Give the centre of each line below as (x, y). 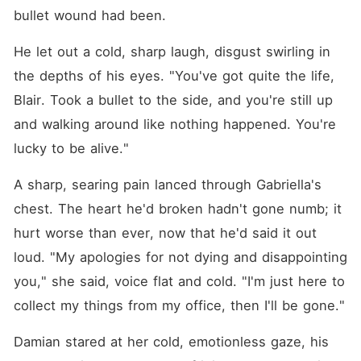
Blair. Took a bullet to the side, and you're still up (173, 100)
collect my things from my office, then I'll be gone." (179, 305)
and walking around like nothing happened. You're (174, 124)
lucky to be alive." (71, 148)
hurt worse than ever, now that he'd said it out (165, 233)
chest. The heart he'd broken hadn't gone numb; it (177, 209)
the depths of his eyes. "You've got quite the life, (174, 76)
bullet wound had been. (89, 15)
